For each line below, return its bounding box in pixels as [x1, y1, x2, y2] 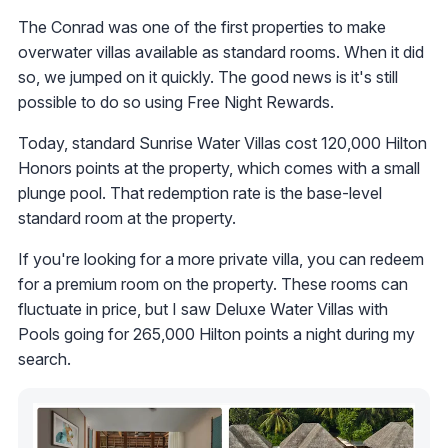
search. [18, 348, 71, 369]
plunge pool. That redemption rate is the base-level [18, 182, 382, 203]
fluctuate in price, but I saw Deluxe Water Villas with [18, 298, 388, 319]
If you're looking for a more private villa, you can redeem [18, 248, 424, 269]
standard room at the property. [18, 207, 236, 228]
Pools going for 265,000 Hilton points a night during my [18, 323, 415, 344]
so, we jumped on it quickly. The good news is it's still [18, 66, 398, 87]
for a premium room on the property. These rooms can [18, 273, 408, 294]
